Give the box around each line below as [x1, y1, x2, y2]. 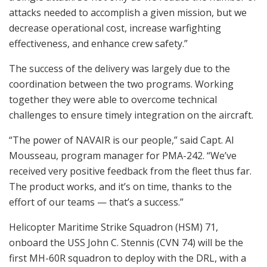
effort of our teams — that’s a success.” [9, 195, 184, 209]
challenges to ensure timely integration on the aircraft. [9, 108, 253, 122]
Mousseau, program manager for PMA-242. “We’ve [9, 148, 237, 162]
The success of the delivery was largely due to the [9, 61, 230, 75]
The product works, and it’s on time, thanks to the [9, 179, 232, 193]
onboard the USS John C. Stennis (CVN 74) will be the [9, 235, 243, 249]
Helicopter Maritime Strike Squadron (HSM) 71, [9, 220, 218, 234]
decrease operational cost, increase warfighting [9, 21, 221, 35]
